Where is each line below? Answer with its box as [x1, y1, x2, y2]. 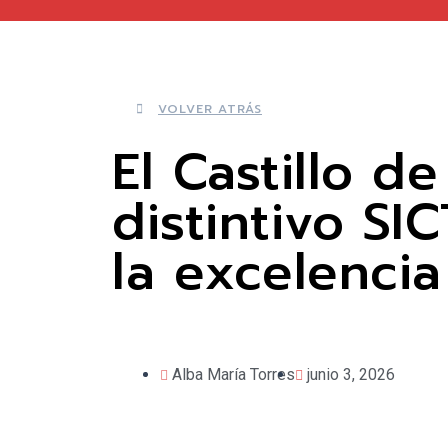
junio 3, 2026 [307, 365, 395, 384]
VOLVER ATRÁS [158, 100, 262, 118]
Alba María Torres [172, 365, 295, 384]
